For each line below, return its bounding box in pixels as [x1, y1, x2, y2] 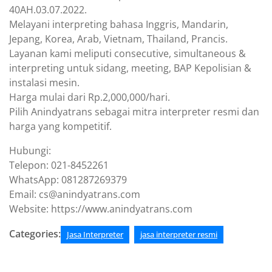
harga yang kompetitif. [9, 120, 112, 133]
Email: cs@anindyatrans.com [9, 188, 140, 201]
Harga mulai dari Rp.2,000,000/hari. [9, 90, 170, 104]
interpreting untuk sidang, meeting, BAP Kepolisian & [9, 61, 251, 75]
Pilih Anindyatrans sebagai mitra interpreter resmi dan [9, 105, 259, 118]
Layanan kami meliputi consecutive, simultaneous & [9, 47, 246, 60]
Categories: [9, 227, 61, 240]
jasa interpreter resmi [140, 229, 217, 240]
